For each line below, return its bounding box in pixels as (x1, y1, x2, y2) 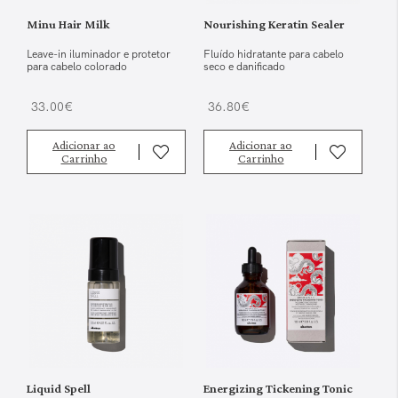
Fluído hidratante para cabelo (203, 46, 344, 61)
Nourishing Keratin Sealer (203, 16, 345, 31)
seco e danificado (203, 59, 285, 74)
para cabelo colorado (27, 59, 127, 74)
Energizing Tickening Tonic (203, 380, 353, 395)
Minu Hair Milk (27, 16, 109, 31)
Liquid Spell (27, 380, 91, 395)
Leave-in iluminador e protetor (27, 46, 171, 61)
